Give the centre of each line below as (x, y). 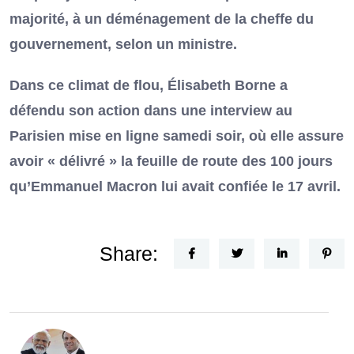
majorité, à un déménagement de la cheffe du (162, 19)
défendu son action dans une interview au (151, 111)
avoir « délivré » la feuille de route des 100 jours (171, 162)
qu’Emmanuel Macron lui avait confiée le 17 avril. (175, 187)
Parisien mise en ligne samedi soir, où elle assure (177, 136)
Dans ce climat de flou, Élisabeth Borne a (149, 86)
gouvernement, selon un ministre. (123, 45)
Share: (129, 254)
